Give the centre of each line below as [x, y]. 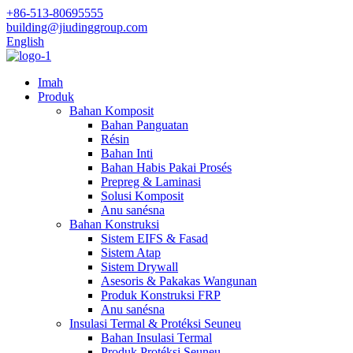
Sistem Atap [131, 253]
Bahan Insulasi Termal [156, 338]
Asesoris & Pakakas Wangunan [179, 281]
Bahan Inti [127, 153]
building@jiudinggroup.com [77, 27]
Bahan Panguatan [145, 125]
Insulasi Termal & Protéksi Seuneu [155, 323]
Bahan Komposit [111, 111]
